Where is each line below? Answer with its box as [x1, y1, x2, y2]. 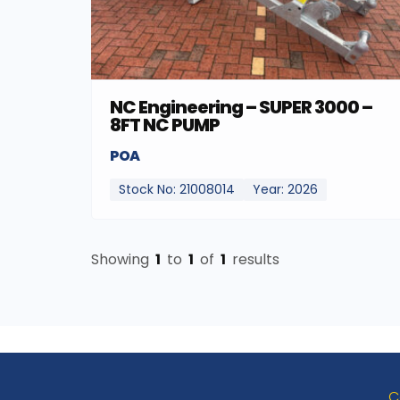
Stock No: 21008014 [119, 180, 235, 199]
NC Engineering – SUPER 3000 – [110, 95, 372, 121]
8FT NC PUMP [110, 112, 220, 138]
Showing [91, 249, 153, 271]
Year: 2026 [253, 180, 318, 199]
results [229, 249, 279, 271]
